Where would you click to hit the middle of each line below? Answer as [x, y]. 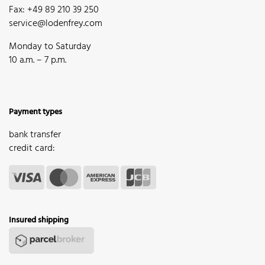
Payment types [35, 112]
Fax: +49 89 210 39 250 [54, 10]
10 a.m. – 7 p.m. [38, 61]
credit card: [32, 149]
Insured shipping [39, 220]
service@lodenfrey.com [56, 24]
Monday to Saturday [50, 47]
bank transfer [35, 135]
